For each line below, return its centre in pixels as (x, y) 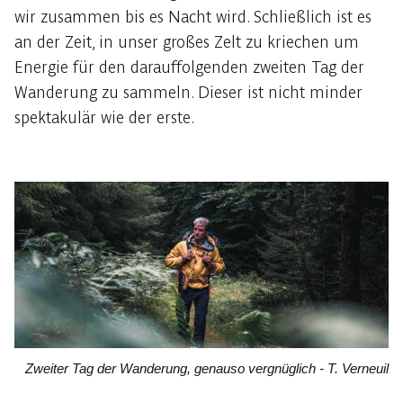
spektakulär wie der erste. (105, 118)
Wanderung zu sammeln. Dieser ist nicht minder (188, 93)
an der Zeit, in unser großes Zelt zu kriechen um (187, 42)
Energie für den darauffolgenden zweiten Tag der (189, 67)
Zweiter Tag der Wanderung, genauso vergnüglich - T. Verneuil (207, 369)
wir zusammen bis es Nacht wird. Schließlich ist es (193, 17)
